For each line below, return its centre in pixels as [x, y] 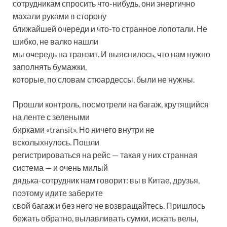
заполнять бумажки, [50, 67]
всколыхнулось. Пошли [56, 142]
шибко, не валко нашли [55, 42]
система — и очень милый [60, 168]
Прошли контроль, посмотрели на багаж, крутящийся [111, 104]
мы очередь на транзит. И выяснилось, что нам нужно [111, 54]
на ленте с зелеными [51, 117]
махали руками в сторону [60, 16]
